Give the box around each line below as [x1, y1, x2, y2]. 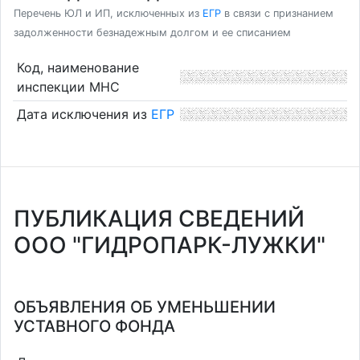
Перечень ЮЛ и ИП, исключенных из [14, 7, 202, 19]
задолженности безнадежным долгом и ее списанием [14, 27, 291, 39]
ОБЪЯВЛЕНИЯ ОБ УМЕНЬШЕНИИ [14, 297, 276, 317]
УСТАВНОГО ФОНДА [14, 317, 175, 336]
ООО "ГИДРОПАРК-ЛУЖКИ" [14, 231, 325, 259]
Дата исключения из [16, 106, 151, 123]
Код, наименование [16, 59, 139, 76]
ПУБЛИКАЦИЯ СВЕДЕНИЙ [14, 205, 305, 232]
